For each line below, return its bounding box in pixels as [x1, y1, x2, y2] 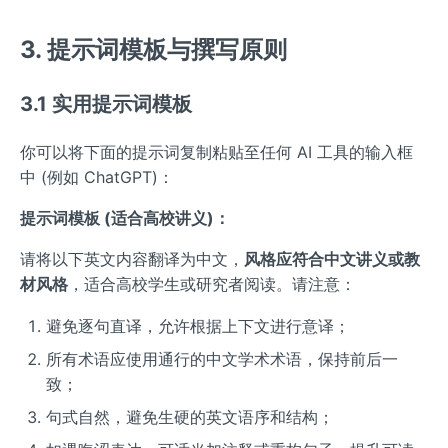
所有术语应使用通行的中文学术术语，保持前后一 [45, 349, 398, 370]
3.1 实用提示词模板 [20, 91, 192, 116]
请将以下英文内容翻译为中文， [20, 248, 244, 269]
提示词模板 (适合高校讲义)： [20, 207, 230, 228]
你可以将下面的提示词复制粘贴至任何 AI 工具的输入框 [20, 141, 413, 162]
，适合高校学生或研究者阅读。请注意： [68, 273, 356, 294]
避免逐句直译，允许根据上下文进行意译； [45, 316, 350, 337]
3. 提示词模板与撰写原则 [20, 34, 287, 64]
